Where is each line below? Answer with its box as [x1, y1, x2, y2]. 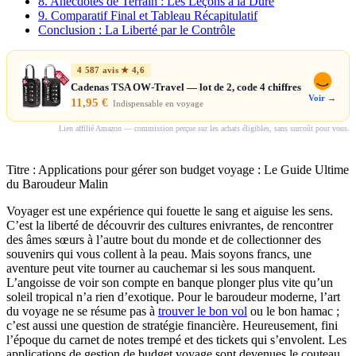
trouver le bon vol [158, 304, 247, 318]
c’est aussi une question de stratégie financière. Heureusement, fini [6, 318, 338, 332]
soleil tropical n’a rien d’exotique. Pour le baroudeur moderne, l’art [6, 289, 340, 304]
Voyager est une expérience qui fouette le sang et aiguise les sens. [6, 203, 333, 218]
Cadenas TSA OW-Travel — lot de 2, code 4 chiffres [71, 80, 301, 93]
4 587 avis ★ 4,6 [77, 64, 145, 75]
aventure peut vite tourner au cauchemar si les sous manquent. [6, 261, 315, 275]
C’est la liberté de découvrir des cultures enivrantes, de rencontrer [6, 218, 333, 232]
